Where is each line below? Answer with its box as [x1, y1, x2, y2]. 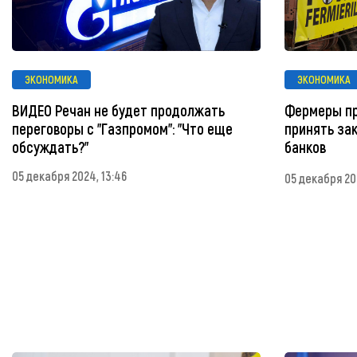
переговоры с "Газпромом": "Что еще [12, 120, 233, 139]
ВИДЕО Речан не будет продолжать [12, 101, 225, 120]
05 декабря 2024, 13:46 [12, 168, 127, 184]
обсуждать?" [12, 138, 88, 157]
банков [284, 138, 327, 157]
